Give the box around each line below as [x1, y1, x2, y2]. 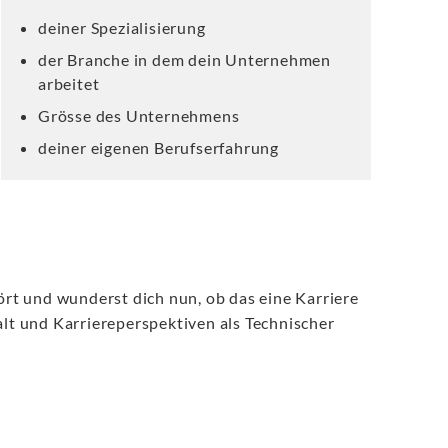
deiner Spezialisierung [38, 18, 206, 37]
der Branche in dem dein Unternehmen [38, 50, 332, 69]
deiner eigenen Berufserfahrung [38, 138, 279, 157]
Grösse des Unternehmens [38, 106, 240, 125]
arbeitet [38, 74, 100, 93]
